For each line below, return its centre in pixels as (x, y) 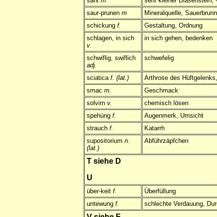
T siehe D (104, 161)
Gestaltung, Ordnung (173, 26)
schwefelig (159, 58)
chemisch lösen (166, 103)
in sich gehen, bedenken (178, 38)
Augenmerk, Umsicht (174, 116)
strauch (98, 128)
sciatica (99, 78)
